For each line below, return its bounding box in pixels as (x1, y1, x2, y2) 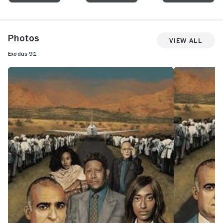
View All (169, 36, 203, 44)
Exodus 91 (8, 51, 36, 57)
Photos (8, 33, 39, 43)
